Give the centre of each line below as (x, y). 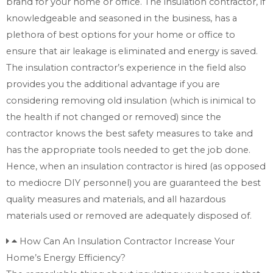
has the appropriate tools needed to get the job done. (128, 150)
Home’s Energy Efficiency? (66, 257)
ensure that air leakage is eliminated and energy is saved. (132, 51)
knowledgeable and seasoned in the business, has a (122, 19)
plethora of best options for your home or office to (121, 35)
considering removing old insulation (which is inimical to (131, 101)
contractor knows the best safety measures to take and (129, 134)
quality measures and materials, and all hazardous (116, 200)
